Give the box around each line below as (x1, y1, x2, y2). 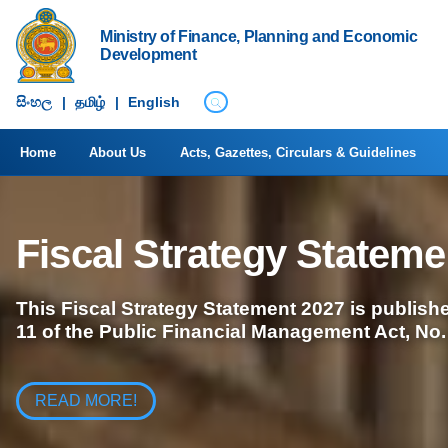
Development (100, 45, 197, 63)
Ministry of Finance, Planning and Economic (100, 27, 418, 45)
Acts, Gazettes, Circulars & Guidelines (179, 144, 416, 160)
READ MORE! (35, 391, 137, 409)
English (128, 94, 181, 111)
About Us (89, 144, 147, 160)
